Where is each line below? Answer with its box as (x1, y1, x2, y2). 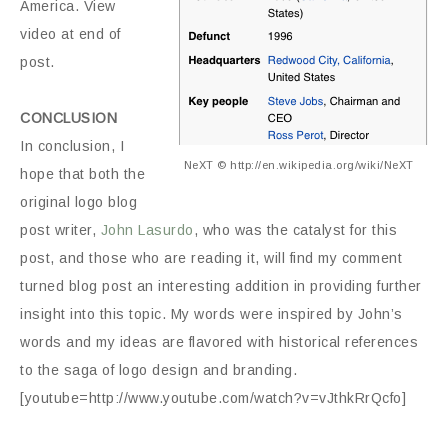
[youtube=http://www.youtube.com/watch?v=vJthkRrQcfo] (20, 389, 406, 406)
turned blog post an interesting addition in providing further (20, 277, 422, 294)
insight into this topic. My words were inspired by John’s (20, 305, 403, 322)
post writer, (20, 221, 101, 238)
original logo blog (20, 193, 137, 210)
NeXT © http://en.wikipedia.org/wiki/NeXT (183, 158, 414, 171)
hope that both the (20, 165, 145, 182)
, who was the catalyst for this (193, 221, 397, 238)
